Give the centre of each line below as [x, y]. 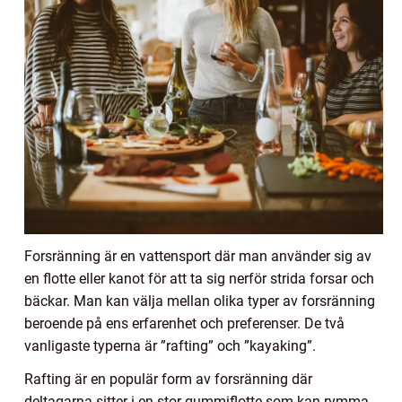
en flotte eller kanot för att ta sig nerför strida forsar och [199, 279]
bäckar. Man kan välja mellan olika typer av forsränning [200, 301]
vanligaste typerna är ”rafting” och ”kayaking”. [170, 346]
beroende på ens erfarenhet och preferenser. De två [184, 324]
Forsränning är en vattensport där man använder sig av [198, 257]
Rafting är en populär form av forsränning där [168, 380]
